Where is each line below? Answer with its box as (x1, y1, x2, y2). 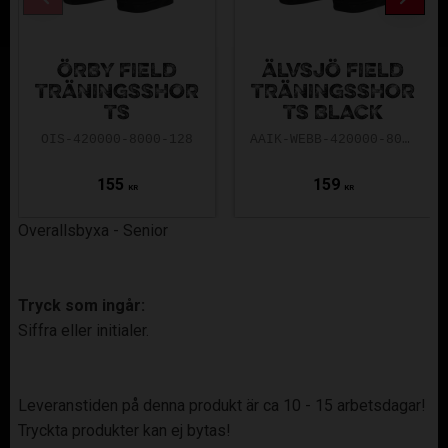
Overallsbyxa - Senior (18, 220, 168, 240)
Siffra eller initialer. (18, 320, 149, 340)
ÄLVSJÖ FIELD (262, 60, 404, 83)
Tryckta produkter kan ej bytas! (18, 420, 231, 440)
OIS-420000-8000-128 (41, 132, 193, 148)
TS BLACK (283, 102, 383, 125)
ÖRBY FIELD (57, 60, 177, 83)
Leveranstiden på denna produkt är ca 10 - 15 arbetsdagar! (18, 395, 426, 415)
